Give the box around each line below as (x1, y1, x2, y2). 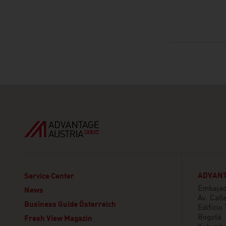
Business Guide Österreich (24, 201, 116, 209)
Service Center (24, 173, 74, 181)
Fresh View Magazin (24, 215, 92, 223)
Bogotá (198, 214, 221, 221)
